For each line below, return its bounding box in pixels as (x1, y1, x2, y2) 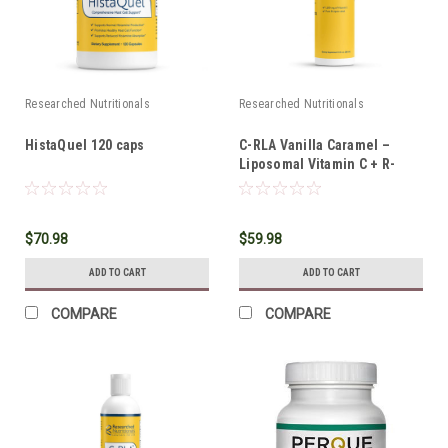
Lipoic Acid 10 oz (239, 174, 346, 191)
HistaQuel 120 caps (25, 136, 145, 153)
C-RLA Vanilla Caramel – (239, 136, 390, 153)
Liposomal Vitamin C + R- (239, 155, 395, 172)
